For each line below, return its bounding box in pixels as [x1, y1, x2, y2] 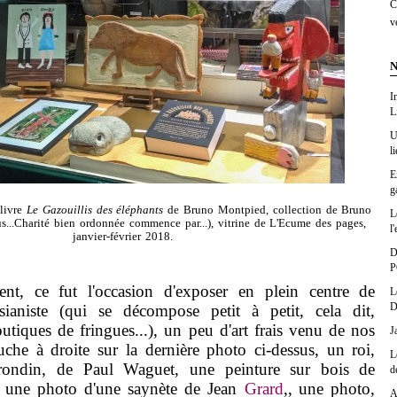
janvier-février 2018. [73, 230, 173, 244]
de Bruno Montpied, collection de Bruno [163, 204, 372, 217]
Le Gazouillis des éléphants [26, 204, 164, 217]
